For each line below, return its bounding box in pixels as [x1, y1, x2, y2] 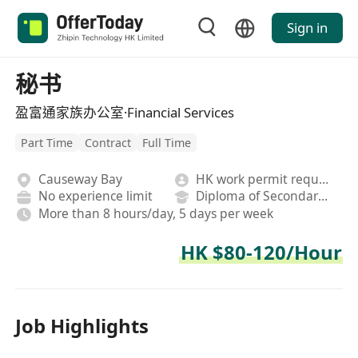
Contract [84, 135, 131, 151]
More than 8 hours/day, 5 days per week [38, 204, 273, 222]
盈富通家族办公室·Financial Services [15, 102, 235, 121]
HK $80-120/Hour [180, 239, 342, 266]
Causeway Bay [38, 169, 122, 188]
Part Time [21, 135, 74, 151]
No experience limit [38, 187, 153, 205]
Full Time [141, 135, 191, 151]
